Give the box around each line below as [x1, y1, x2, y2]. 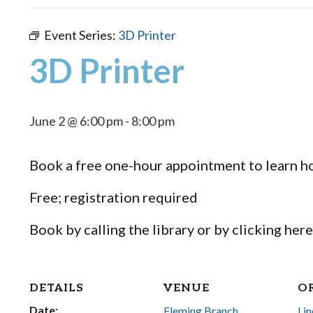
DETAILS [29, 281, 84, 295]
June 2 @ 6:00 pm [29, 112, 123, 129]
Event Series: [44, 27, 118, 43]
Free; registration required [29, 188, 198, 205]
